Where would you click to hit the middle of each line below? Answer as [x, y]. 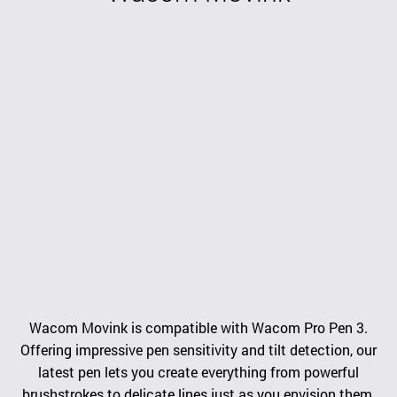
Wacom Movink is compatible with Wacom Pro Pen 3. [198, 327]
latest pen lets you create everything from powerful [198, 371]
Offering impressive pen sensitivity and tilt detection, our [198, 349]
